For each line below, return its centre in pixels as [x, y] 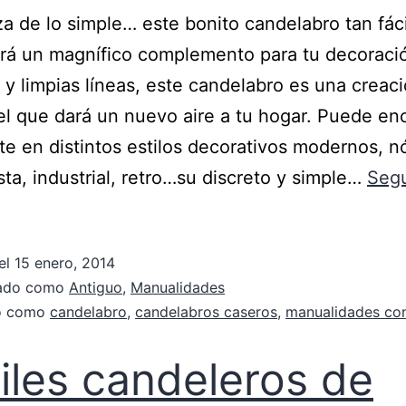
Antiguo [96, 287]
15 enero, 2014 [65, 263]
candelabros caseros [206, 312]
